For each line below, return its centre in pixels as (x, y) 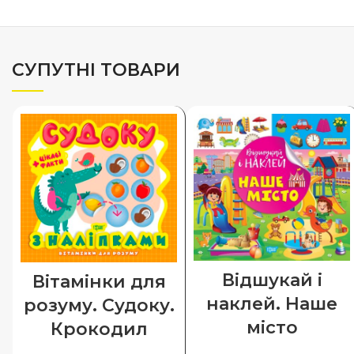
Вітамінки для (99, 281)
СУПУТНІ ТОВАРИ (96, 70)
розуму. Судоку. (99, 305)
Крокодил (99, 329)
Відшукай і (272, 281)
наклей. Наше (272, 304)
